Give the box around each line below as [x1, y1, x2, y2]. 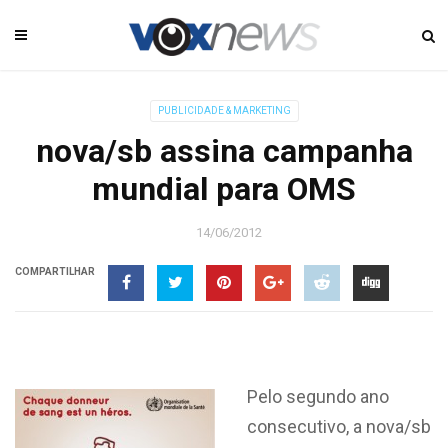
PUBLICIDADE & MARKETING [157, 105, 291, 116]
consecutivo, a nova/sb [246, 416, 431, 437]
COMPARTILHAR [15, 266, 95, 277]
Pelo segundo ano [246, 386, 389, 407]
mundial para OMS [92, 170, 356, 208]
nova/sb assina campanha [35, 132, 413, 170]
